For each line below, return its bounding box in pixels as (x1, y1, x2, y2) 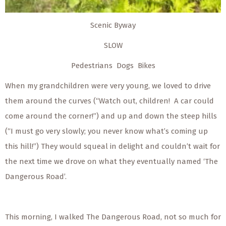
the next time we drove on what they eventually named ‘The (5, 156, 218, 166)
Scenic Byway (90, 20, 136, 30)
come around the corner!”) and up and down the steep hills (5, 111, 217, 121)
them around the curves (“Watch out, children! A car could (5, 96, 214, 105)
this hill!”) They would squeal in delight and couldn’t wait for (5, 141, 220, 151)
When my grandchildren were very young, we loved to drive (5, 81, 211, 90)
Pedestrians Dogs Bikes (71, 61, 155, 70)
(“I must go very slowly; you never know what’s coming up (5, 126, 208, 136)
